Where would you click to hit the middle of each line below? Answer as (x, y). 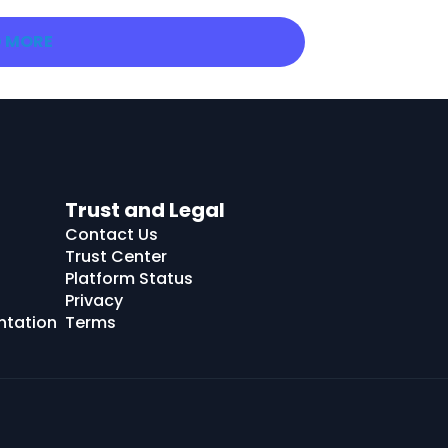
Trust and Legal (145, 209)
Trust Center (116, 256)
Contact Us (111, 234)
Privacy (94, 300)
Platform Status (129, 278)
